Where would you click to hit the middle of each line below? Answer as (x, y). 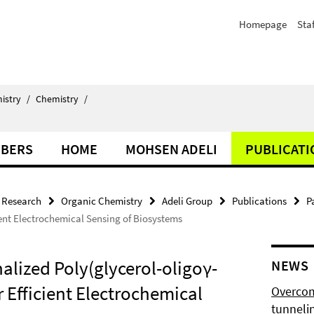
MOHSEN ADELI (171, 149)
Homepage (263, 24)
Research (21, 201)
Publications (259, 201)
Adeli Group (187, 201)
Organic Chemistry (102, 201)
